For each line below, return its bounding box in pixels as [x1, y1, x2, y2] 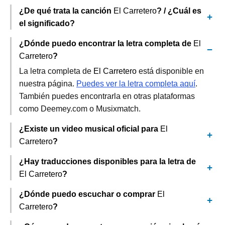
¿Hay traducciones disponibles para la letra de [19, 157, 196, 166]
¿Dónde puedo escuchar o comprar [19, 190, 157, 198]
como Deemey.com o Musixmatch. [19, 104, 141, 113]
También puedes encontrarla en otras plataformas [19, 92, 195, 100]
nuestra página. [19, 79, 76, 88]
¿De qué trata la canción [19, 7, 114, 15]
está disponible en [137, 67, 204, 75]
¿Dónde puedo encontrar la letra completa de [19, 39, 193, 48]
